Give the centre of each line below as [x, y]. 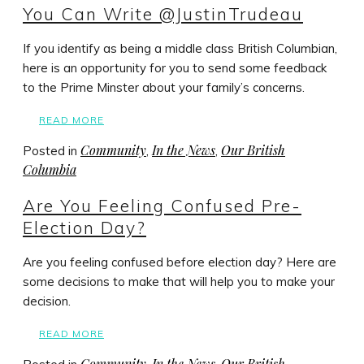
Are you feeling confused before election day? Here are [180, 262]
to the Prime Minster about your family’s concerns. [164, 88]
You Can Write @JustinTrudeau [163, 13]
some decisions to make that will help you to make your [179, 282]
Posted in [52, 151]
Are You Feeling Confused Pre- [162, 205]
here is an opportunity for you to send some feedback [175, 68]
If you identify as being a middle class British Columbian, [180, 49]
